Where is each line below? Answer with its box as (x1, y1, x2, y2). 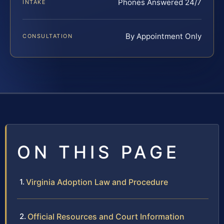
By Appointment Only (125, 31, 201, 41)
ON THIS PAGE (17, 141, 180, 162)
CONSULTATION (22, 32, 73, 39)
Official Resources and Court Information (27, 211, 184, 221)
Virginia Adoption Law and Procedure (26, 176, 168, 187)
